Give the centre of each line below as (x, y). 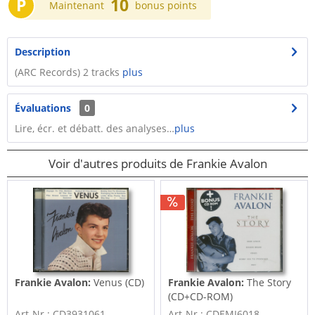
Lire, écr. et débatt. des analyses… (95, 128)
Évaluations (43, 108)
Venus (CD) (118, 283)
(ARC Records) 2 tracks (69, 72)
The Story (268, 283)
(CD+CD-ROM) (201, 297)
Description (43, 52)
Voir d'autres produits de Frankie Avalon (157, 163)
